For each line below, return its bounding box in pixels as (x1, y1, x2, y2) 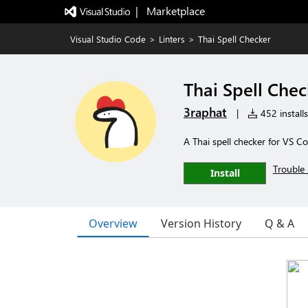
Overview (89, 215, 137, 231)
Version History (161, 216, 241, 231)
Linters (159, 33, 185, 45)
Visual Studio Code (70, 33, 146, 45)
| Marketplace (135, 3, 205, 18)
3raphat (184, 104, 227, 120)
